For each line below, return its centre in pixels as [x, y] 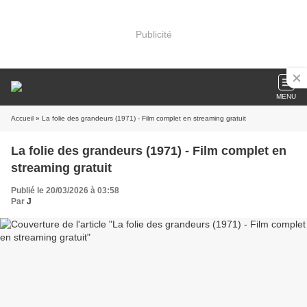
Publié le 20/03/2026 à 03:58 [65, 191]
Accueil [22, 118]
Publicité [153, 34]
